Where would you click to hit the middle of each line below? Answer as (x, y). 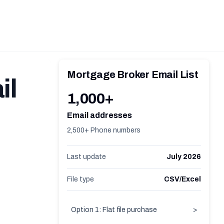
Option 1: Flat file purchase (114, 210)
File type (80, 179)
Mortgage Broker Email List (133, 74)
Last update (86, 157)
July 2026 (184, 157)
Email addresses (99, 115)
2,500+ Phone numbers (104, 130)
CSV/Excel (182, 179)
